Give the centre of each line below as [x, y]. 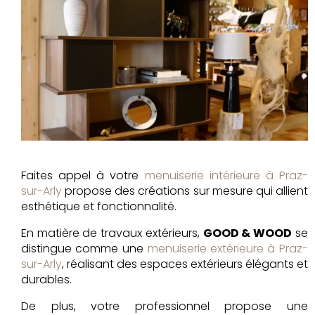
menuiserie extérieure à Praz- [227, 248]
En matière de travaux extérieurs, [112, 233]
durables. [46, 279]
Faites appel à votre [83, 175]
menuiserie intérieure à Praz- [226, 175]
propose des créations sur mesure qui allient [185, 191]
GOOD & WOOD [247, 233]
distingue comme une [84, 248]
